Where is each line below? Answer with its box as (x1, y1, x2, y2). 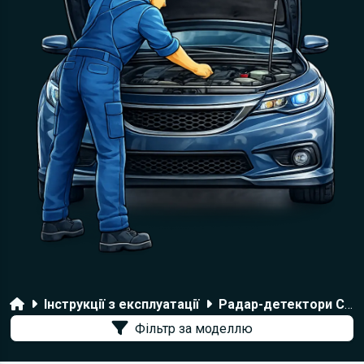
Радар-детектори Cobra (219, 297, 344, 312)
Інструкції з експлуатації (44, 297, 199, 312)
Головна (9, 296, 61, 311)
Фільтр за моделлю (134, 320, 253, 336)
